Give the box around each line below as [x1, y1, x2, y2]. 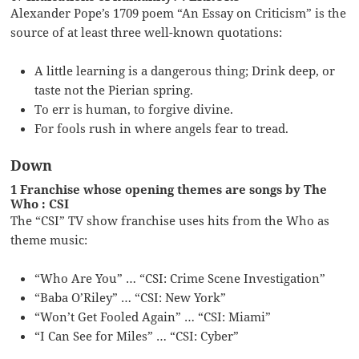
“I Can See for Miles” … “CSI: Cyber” [34, 327, 240, 344]
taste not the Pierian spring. [34, 81, 194, 98]
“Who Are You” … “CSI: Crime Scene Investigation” [34, 269, 326, 286]
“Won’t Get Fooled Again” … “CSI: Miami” [34, 308, 272, 325]
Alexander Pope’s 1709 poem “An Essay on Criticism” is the [10, 4, 347, 21]
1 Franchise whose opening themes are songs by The [10, 180, 328, 197]
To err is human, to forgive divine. [34, 100, 234, 117]
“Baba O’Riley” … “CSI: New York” [34, 288, 227, 305]
